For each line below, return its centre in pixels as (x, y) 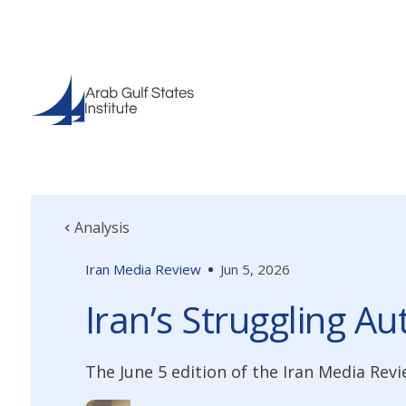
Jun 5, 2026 (255, 269)
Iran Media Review (143, 269)
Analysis (101, 227)
